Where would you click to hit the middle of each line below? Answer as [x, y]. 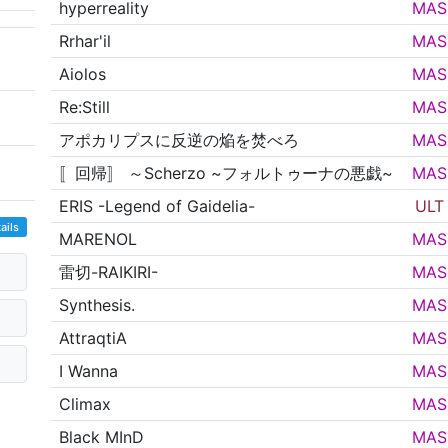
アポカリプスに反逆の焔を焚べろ [179, 140]
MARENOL [98, 239]
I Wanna [89, 371]
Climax [85, 404]
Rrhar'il [85, 41]
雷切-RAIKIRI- [109, 272]
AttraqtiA [93, 338]
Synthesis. [97, 305]
